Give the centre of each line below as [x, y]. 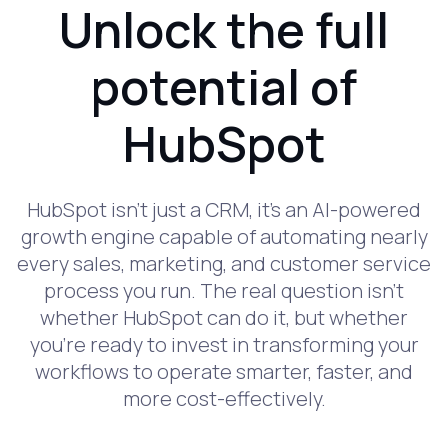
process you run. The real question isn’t [224, 291]
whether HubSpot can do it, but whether [224, 318]
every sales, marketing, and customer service [224, 264]
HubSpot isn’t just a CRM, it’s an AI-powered [224, 210]
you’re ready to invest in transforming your [224, 345]
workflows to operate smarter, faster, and [224, 372]
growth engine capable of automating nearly [224, 237]
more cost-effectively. [224, 399]
